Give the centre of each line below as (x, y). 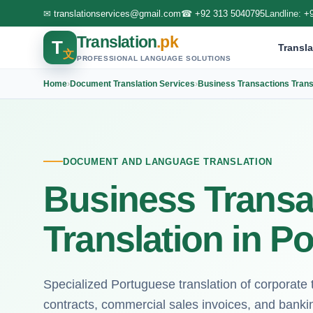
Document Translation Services (132, 83)
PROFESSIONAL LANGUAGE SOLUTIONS (154, 58)
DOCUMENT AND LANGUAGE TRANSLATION (168, 161)
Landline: (284, 13)
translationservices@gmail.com (117, 13)
